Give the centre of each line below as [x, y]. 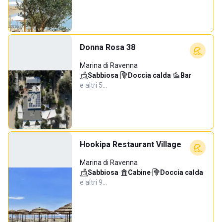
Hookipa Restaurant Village [131, 144]
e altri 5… [93, 85]
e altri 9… [93, 182]
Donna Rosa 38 [108, 47]
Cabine [139, 172]
